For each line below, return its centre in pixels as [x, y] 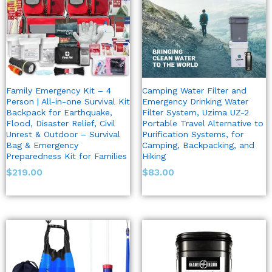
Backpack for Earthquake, [59, 113]
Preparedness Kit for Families [66, 156]
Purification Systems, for [193, 134]
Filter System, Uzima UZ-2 [195, 113]
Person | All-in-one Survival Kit [68, 102]
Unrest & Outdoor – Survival [63, 134]
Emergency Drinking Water [195, 102]
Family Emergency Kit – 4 [59, 91]
